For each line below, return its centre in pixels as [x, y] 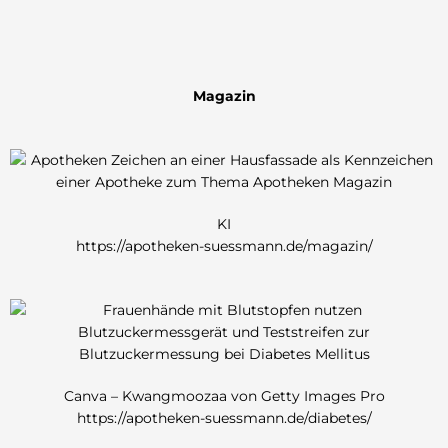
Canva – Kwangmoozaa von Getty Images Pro [224, 395]
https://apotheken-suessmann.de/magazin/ [224, 246]
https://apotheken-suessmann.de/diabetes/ [224, 417]
